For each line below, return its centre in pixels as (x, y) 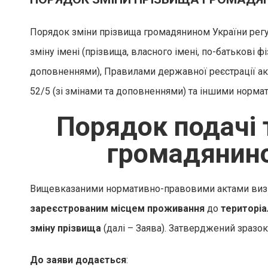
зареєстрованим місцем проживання (117, 208)
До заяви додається (78, 260)
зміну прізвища (66, 228)
